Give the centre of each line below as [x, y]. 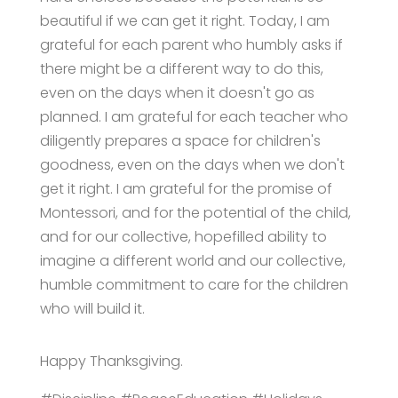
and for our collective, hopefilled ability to [183, 236]
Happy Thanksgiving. [111, 361]
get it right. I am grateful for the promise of [186, 188]
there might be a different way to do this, [181, 68]
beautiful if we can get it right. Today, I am [184, 20]
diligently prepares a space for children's [180, 140]
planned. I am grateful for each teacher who [194, 116]
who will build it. [92, 308]
